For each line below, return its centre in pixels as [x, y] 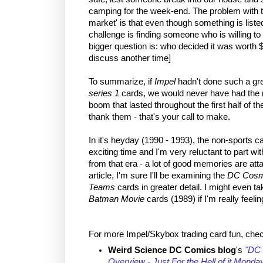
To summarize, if [122, 81]
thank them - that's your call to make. [159, 117]
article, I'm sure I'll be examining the [158, 175]
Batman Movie [117, 199]
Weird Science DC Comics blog [172, 250]
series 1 [104, 93]
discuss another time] [131, 58]
